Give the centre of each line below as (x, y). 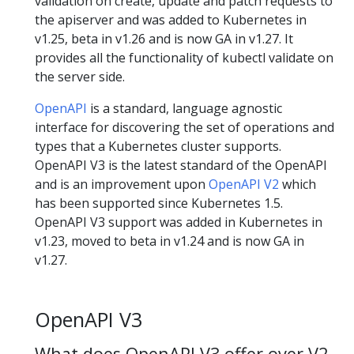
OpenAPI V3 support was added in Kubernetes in (179, 222)
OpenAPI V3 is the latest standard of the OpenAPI (181, 165)
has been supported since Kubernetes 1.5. (159, 203)
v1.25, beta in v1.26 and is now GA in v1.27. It (164, 39)
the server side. (80, 77)
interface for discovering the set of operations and (185, 127)
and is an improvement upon (122, 184)
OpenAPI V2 (244, 184)
